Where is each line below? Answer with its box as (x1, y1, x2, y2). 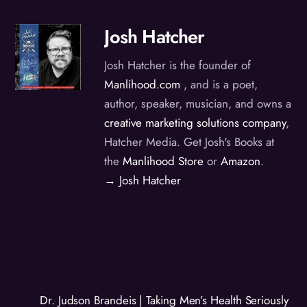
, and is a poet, (180, 76, 258, 93)
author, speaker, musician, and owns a (104, 95, 292, 112)
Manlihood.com (104, 76, 181, 93)
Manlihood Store (123, 153, 204, 170)
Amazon (221, 153, 261, 170)
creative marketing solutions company (104, 114, 286, 132)
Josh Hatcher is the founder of (104, 57, 251, 74)
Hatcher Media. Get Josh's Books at (104, 134, 275, 151)
